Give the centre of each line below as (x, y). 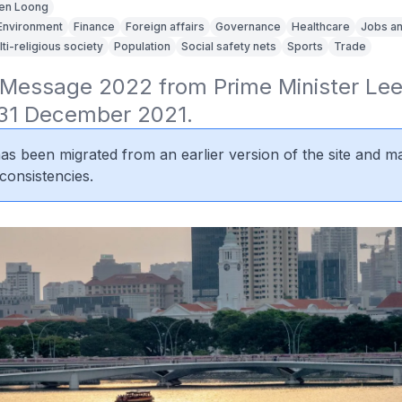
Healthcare (320, 26)
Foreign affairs (165, 26)
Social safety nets (228, 46)
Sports (305, 46)
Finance (94, 26)
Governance (248, 26)
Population (142, 46)
